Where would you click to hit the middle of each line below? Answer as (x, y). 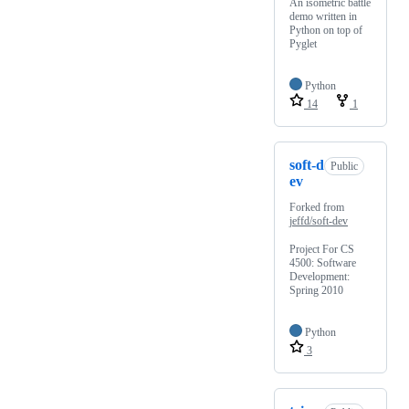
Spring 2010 (316, 291)
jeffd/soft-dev (319, 221)
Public (344, 167)
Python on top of (326, 31)
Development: (320, 277)
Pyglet (303, 44)
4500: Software (323, 263)
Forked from (317, 208)
